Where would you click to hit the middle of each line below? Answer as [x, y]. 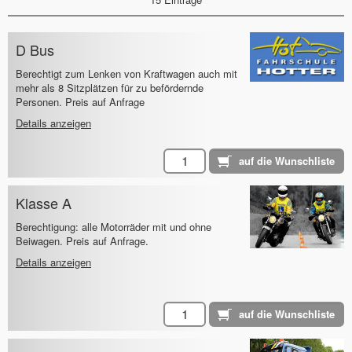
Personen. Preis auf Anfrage [80, 102]
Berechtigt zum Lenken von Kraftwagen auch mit [126, 74]
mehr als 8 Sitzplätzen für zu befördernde [110, 88]
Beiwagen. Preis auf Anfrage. [82, 241]
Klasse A [44, 203]
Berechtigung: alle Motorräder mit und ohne [114, 227]
